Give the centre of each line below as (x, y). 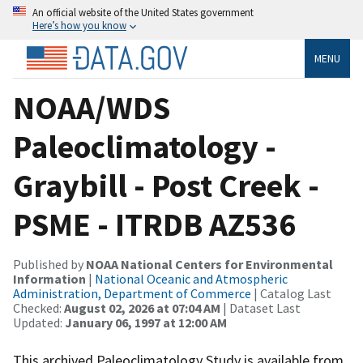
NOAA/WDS (92, 107)
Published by (49, 264)
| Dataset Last (261, 307)
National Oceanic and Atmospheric (191, 278)
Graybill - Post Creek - (166, 185)
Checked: (38, 307)
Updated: (39, 322)
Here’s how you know (79, 25)
